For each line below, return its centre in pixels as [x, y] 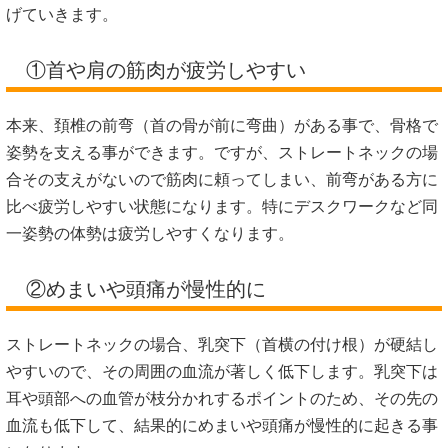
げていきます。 [62, 15]
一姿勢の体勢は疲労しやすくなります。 [150, 234]
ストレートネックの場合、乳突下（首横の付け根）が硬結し [222, 345]
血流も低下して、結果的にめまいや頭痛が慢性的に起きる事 [222, 426]
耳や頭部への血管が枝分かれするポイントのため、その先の [222, 399]
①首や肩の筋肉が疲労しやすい [166, 70]
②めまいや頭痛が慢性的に [146, 289]
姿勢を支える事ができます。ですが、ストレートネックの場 [222, 153]
